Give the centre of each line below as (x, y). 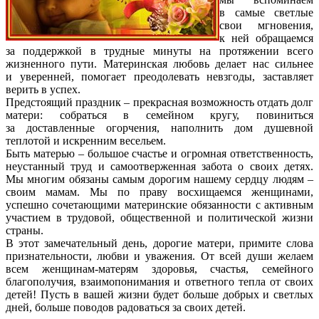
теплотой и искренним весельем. (86, 140)
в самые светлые (266, 12)
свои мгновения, (266, 25)
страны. (25, 230)
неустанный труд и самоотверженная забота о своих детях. (159, 166)
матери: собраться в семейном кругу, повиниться (159, 115)
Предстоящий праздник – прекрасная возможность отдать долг (159, 102)
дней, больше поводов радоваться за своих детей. (126, 307)
